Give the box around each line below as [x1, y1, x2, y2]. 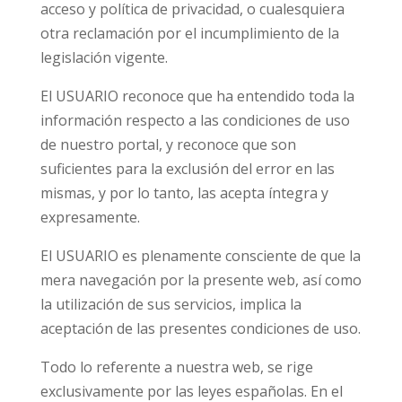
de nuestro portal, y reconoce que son [39, 135, 296, 154]
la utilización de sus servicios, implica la [39, 294, 301, 314]
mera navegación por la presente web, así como [39, 270, 362, 290]
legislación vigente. [39, 48, 168, 67]
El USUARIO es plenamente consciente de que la [39, 246, 361, 266]
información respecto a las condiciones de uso [39, 110, 350, 130]
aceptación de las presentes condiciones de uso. [39, 319, 361, 338]
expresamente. [39, 207, 140, 227]
